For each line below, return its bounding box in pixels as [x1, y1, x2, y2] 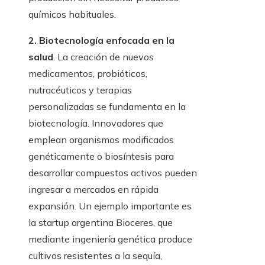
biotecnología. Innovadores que [28, 117, 163, 130]
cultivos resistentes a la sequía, [28, 250, 162, 262]
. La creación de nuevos [53, 51, 154, 63]
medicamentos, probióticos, [28, 67, 147, 80]
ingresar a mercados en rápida [28, 183, 159, 196]
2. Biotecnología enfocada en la [28, 34, 174, 47]
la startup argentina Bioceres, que [28, 216, 173, 229]
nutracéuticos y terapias [28, 84, 132, 96]
